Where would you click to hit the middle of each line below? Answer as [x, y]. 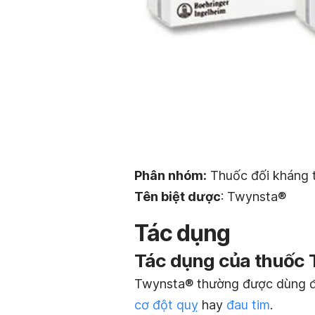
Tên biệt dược [178, 196]
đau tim [248, 304]
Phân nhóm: [171, 175]
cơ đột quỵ [166, 304]
